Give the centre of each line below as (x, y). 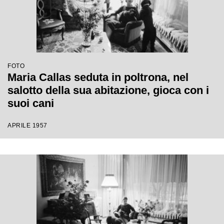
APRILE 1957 (27, 125)
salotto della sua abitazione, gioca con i (108, 90)
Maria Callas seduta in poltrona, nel (98, 77)
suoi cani (31, 103)
